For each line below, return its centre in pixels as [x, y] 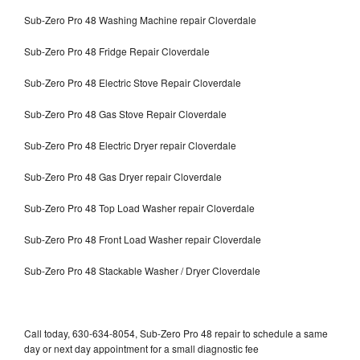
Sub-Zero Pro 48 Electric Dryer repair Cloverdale [130, 145]
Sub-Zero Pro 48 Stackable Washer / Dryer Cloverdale [142, 270]
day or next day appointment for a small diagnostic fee [141, 348]
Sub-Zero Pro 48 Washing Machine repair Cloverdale [140, 19]
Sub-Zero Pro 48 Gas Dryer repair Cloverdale [123, 176]
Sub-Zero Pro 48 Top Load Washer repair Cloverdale [139, 207]
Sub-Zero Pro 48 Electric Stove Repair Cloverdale [133, 82]
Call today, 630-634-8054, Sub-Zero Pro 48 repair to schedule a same [176, 333]
